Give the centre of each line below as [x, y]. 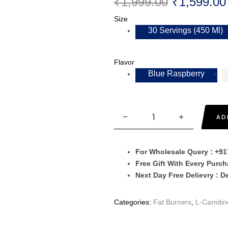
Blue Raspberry [176, 74]
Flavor [124, 62]
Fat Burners [172, 202]
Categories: [134, 202]
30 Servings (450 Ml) [186, 31]
